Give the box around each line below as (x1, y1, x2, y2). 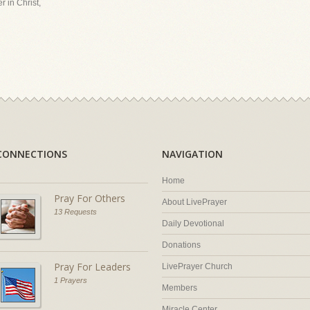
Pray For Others (54, 192, 125, 205)
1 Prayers (54, 276, 87, 284)
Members (162, 283, 197, 293)
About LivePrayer (162, 197, 227, 207)
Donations (162, 240, 201, 250)
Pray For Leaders (54, 260, 131, 273)
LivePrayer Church (162, 262, 232, 271)
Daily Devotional (162, 219, 224, 228)
